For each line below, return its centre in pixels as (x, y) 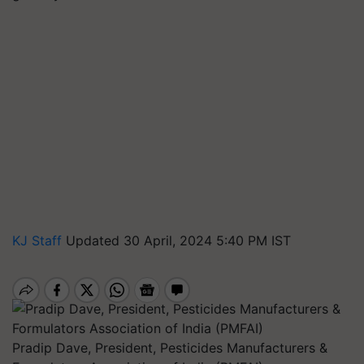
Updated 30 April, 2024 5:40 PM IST (178, 240)
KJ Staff (39, 240)
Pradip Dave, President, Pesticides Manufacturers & (170, 348)
